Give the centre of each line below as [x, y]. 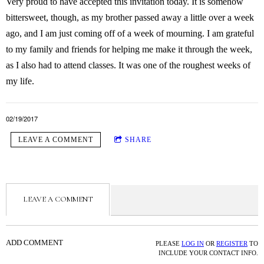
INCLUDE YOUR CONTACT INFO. [208, 253]
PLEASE [169, 243]
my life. [20, 81]
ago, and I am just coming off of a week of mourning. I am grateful [130, 34]
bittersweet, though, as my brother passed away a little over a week [130, 18]
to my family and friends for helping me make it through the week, [129, 49]
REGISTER [232, 243]
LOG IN [193, 243]
